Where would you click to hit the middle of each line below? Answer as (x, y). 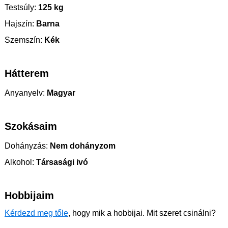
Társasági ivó (61, 162)
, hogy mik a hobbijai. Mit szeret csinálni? (142, 213)
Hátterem (27, 74)
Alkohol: (19, 162)
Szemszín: (23, 40)
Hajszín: (19, 24)
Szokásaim (31, 126)
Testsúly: (20, 8)
